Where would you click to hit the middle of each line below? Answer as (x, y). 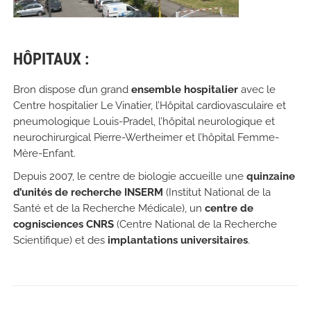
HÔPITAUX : (51, 59)
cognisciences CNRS (63, 224)
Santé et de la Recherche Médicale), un (109, 208)
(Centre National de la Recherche (195, 224)
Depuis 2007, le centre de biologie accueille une (129, 176)
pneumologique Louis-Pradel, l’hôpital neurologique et (144, 121)
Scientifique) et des (60, 240)
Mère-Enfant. (44, 153)
